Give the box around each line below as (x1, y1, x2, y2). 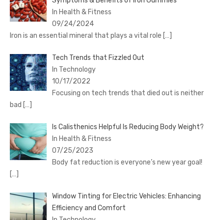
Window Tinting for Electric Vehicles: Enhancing (52, 192, 201, 201)
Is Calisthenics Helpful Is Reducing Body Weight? (52, 123, 204, 132)
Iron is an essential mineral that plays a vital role (10, 31, 163, 40)
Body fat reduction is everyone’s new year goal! (52, 158, 202, 167)
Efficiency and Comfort (52, 204, 126, 213)
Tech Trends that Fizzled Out (52, 54, 144, 62)
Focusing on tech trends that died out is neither (52, 89, 204, 98)
